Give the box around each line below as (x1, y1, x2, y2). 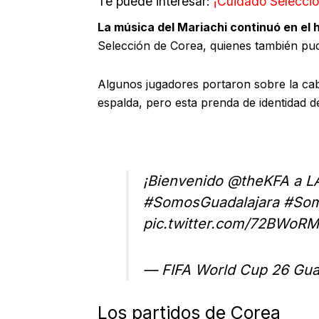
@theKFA (227, 172, 289, 190)
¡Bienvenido (143, 172, 227, 190)
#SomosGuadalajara (143, 194, 279, 211)
